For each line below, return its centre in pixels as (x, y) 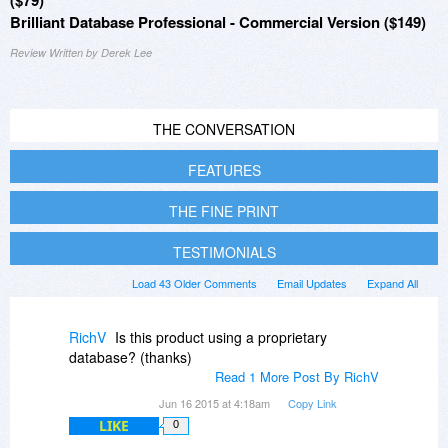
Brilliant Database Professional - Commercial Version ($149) (218, 22)
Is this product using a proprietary (221, 337)
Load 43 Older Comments (194, 283)
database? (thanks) (130, 357)
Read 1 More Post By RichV (297, 377)
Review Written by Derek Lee (81, 53)
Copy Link (312, 403)
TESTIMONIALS (224, 252)
